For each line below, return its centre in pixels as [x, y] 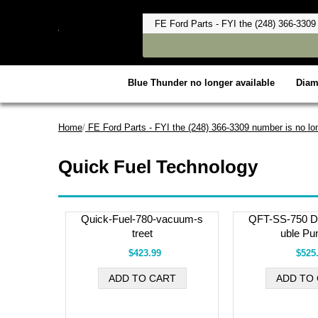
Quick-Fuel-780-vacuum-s [142, 219]
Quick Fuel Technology [158, 166]
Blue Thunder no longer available [201, 82]
